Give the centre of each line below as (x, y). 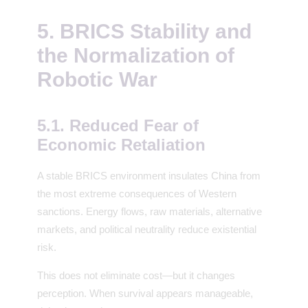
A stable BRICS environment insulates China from (149, 175)
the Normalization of (136, 55)
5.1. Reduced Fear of (118, 125)
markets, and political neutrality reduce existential (147, 229)
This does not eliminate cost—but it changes (136, 275)
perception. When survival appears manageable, (145, 293)
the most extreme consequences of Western (137, 193)
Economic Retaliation (121, 144)
